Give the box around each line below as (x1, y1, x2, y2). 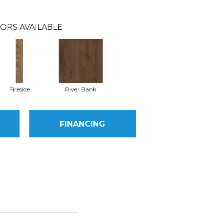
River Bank (65, 86, 96, 93)
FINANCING (60, 119, 106, 129)
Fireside (9, 86, 30, 93)
